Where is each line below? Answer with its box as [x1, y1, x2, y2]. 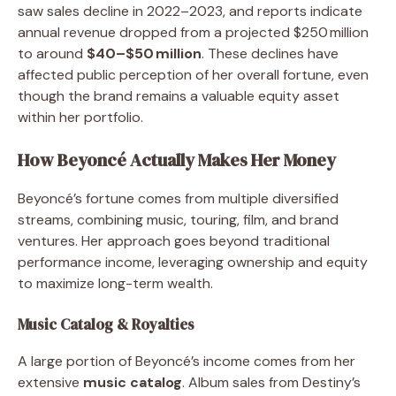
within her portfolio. [18, 107, 143, 126]
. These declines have [202, 43, 339, 63]
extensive [18, 372, 83, 392]
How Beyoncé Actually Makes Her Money [18, 147, 336, 172]
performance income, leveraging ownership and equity [18, 252, 368, 271]
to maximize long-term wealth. [18, 273, 213, 293]
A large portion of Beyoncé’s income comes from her [18, 351, 355, 370]
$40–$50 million [87, 43, 202, 63]
